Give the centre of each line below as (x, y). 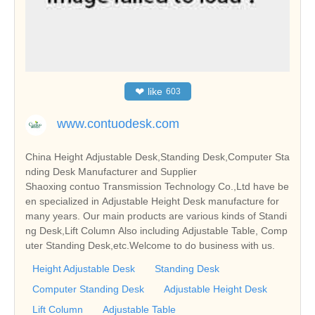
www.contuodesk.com (118, 124)
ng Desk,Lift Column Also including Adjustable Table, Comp (156, 231)
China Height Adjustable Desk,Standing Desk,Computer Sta (157, 157)
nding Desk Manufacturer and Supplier (111, 172)
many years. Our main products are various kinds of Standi (156, 216)
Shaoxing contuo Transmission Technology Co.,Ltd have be (157, 187)
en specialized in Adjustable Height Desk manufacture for (152, 201)
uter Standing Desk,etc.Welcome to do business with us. (150, 246)
